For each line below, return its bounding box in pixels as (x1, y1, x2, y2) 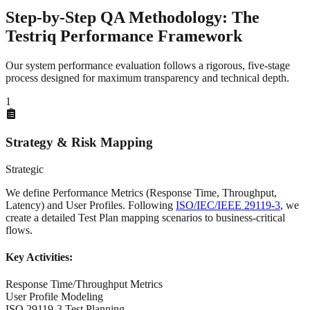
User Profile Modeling (6, 291, 103, 303)
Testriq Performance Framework (6, 27, 242, 46)
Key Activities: (6, 250, 73, 263)
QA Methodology (100, 8, 222, 27)
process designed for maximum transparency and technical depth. (6, 72, 289, 84)
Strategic (6, 163, 44, 175)
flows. (6, 224, 33, 236)
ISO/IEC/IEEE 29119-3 (176, 199, 280, 211)
